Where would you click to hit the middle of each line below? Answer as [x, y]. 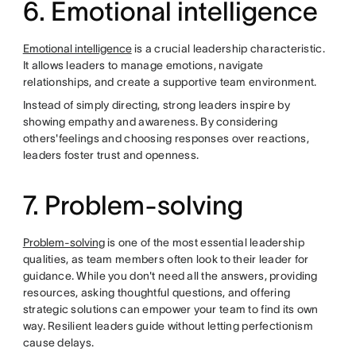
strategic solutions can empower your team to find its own [170, 310]
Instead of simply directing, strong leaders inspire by [156, 105]
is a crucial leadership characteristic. [228, 49]
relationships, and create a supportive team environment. [170, 82]
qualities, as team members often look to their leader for [166, 259]
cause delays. [58, 343]
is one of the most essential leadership [204, 243]
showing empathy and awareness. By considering [150, 122]
